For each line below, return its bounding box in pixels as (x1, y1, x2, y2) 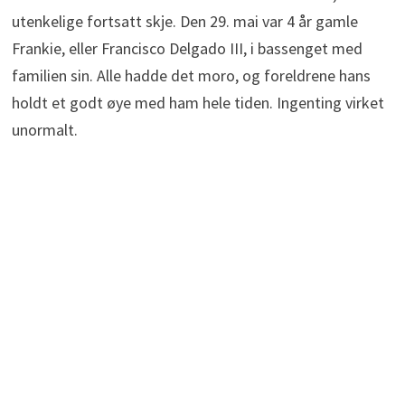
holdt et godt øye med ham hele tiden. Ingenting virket (11, 92, 384, 114)
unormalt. (11, 119, 78, 141)
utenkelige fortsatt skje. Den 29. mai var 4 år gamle (11, 11, 358, 33)
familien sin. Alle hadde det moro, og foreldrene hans (11, 65, 371, 87)
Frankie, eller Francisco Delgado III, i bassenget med (11, 38, 363, 60)
